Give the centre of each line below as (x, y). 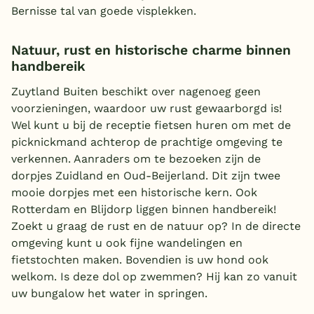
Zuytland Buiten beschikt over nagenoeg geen (136, 91)
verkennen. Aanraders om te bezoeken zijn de (136, 158)
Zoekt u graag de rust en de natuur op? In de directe (156, 226)
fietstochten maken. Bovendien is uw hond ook (140, 259)
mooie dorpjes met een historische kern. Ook (134, 192)
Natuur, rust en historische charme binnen (151, 50)
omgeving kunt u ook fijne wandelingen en (127, 243)
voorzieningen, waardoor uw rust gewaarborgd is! (146, 108)
